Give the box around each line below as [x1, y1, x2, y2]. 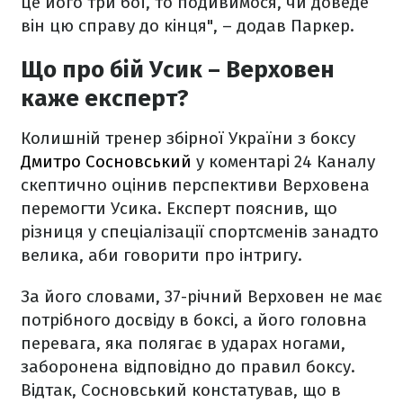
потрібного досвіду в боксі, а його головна [21, 309, 367, 330]
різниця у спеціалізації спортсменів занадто [21, 221, 379, 242]
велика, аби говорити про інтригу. [21, 245, 302, 265]
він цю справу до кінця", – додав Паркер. [21, 15, 354, 36]
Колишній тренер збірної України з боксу [21, 128, 355, 148]
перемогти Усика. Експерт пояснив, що [21, 198, 337, 219]
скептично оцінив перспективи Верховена [21, 175, 370, 195]
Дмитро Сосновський [21, 151, 192, 172]
